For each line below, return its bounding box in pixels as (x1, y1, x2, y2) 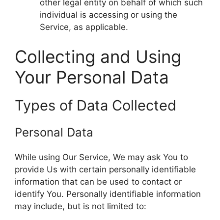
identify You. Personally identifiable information (15, 189, 201, 199)
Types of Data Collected (15, 96, 176, 114)
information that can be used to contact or (15, 176, 182, 187)
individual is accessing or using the (40, 10, 177, 20)
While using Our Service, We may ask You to (15, 152, 188, 162)
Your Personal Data (15, 66, 169, 87)
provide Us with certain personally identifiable (15, 164, 196, 174)
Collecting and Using (15, 46, 181, 67)
